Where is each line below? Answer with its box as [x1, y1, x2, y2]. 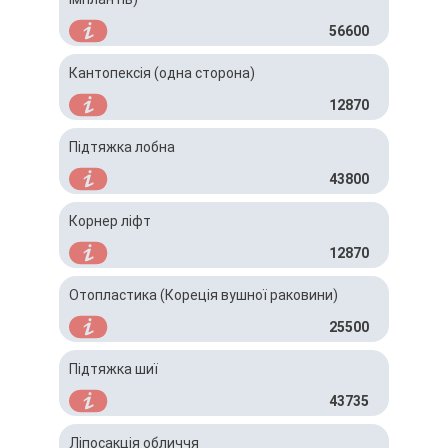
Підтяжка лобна [69, 139, 175, 155]
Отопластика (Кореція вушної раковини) [69, 287, 338, 303]
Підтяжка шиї [69, 361, 158, 377]
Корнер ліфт [69, 213, 151, 229]
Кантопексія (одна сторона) [69, 65, 255, 81]
